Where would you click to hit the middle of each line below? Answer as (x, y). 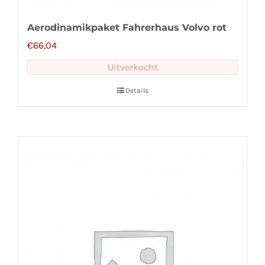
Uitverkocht (132, 67)
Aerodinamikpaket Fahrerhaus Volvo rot (127, 28)
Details (137, 91)
